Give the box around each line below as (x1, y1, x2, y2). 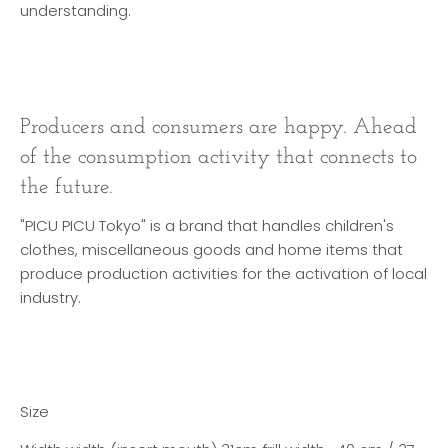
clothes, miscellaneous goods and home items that (20, 238, 403, 260)
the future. (20, 176, 113, 198)
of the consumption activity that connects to (20, 146, 417, 168)
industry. (20, 286, 81, 308)
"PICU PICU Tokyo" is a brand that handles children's (20, 214, 394, 236)
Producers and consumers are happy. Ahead (20, 116, 417, 138)
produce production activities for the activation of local (20, 262, 427, 284)
